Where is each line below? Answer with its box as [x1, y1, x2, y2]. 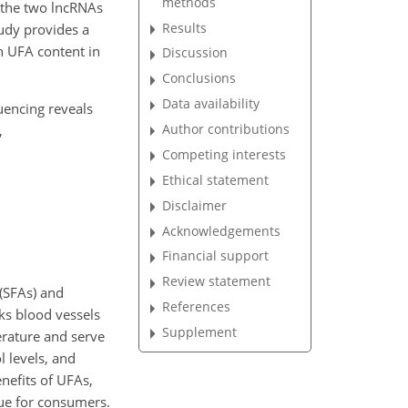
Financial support [162, 247, 270, 265]
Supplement [162, 322, 238, 341]
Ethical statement [162, 170, 270, 189]
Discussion [162, 44, 229, 62]
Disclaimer [162, 196, 228, 214]
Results [162, 18, 208, 36]
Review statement [162, 272, 271, 291]
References [162, 298, 231, 316]
